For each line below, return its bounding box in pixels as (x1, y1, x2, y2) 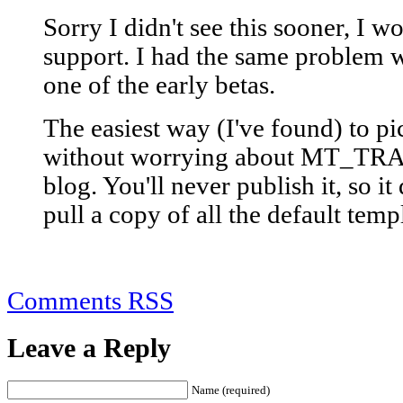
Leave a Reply (7, 333, 171, 363)
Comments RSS (7, 287, 174, 316)
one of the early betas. (43, 71, 275, 100)
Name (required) (192, 382, 270, 397)
